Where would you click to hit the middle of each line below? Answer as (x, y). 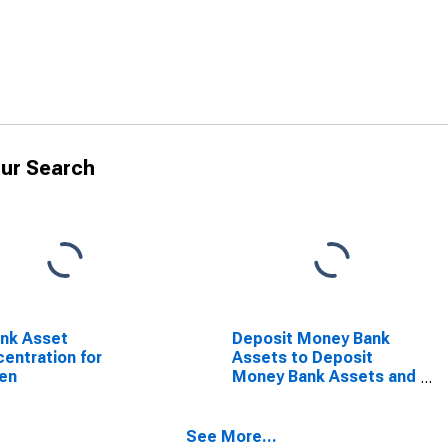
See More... (231, 436)
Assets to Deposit (302, 357)
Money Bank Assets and (323, 376)
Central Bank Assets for (322, 395)
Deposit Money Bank (310, 338)
